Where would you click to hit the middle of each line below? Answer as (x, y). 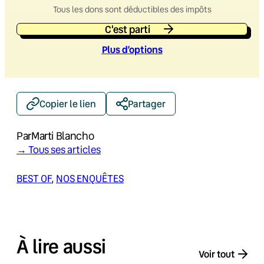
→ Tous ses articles (59, 149)
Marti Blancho (62, 136)
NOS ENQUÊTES (90, 178)
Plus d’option (130, 49)
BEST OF (34, 178)
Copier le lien (68, 103)
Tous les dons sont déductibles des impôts (132, 9)
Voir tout (217, 254)
